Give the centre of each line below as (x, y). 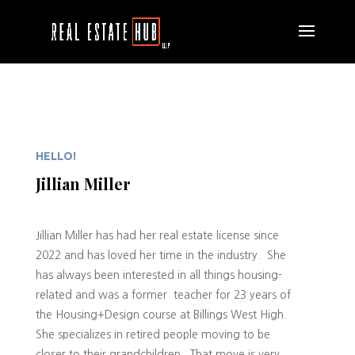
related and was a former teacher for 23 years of (163, 294)
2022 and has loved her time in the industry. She (160, 255)
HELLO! (55, 156)
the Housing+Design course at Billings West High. (162, 314)
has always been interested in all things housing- (158, 275)
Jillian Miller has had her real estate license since (157, 235)
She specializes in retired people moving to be (153, 334)
